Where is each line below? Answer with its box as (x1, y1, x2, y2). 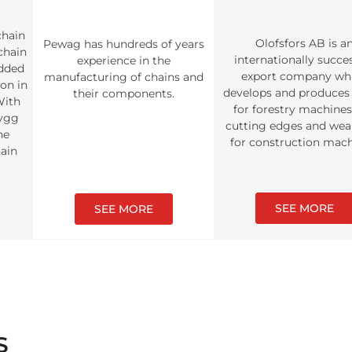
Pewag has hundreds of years (42, 37, 204, 51)
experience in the (76, 53, 170, 68)
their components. (72, 86, 174, 101)
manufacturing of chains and (43, 70, 203, 84)
